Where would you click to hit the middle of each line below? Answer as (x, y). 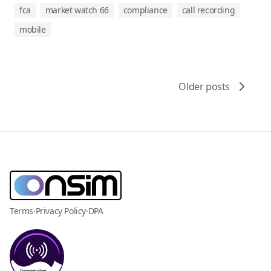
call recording (208, 10)
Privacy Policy (61, 211)
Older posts (204, 87)
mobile (33, 30)
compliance (145, 10)
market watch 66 (77, 10)
